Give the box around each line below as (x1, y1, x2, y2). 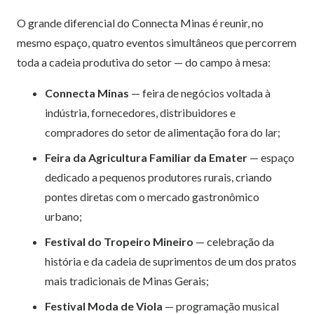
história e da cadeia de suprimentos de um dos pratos (45, 254, 296, 268)
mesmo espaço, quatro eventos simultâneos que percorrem (17, 35, 296, 49)
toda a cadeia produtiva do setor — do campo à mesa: (17, 55, 271, 69)
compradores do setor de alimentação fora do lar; (45, 125, 280, 139)
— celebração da (193, 234, 274, 248)
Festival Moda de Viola (45, 299, 163, 313)
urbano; (45, 209, 82, 223)
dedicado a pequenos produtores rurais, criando (45, 170, 272, 184)
